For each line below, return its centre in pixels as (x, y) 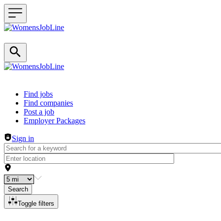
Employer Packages (55, 121)
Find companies (48, 103)
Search (18, 189)
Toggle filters (36, 203)
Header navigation (32, 93)
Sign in (23, 138)
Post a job (39, 112)
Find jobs (38, 94)
